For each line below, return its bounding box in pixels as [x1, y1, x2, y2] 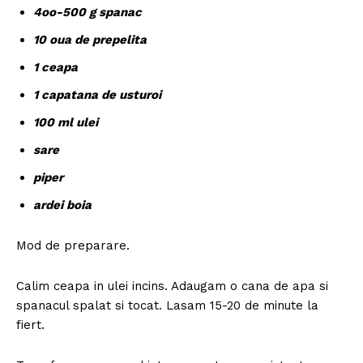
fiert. [16, 317, 45, 332]
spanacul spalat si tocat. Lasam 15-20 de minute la [16, 297, 318, 313]
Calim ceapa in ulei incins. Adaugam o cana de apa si [16, 278, 328, 293]
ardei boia [33, 197, 92, 212]
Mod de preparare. [16, 237, 130, 253]
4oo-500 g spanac [33, 4, 142, 19]
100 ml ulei [33, 114, 98, 130]
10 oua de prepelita [33, 32, 147, 47]
